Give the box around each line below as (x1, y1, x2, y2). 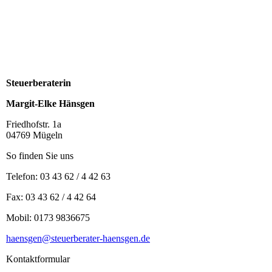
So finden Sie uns (6, 151, 73, 161)
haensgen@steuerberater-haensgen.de (6, 233, 150, 244)
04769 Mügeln (6, 130, 63, 141)
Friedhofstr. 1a (6, 119, 61, 130)
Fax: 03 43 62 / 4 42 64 (6, 192, 96, 203)
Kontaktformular (6, 254, 70, 265)
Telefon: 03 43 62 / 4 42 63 (6, 171, 110, 182)
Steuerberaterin (6, 78, 71, 89)
